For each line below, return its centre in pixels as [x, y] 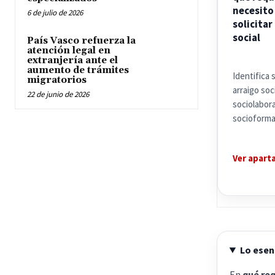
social [246, 37]
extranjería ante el [72, 60]
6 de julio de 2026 [55, 13]
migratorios [57, 80]
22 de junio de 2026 [58, 94]
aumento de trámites [78, 70]
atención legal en [69, 51]
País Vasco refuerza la [81, 41]
